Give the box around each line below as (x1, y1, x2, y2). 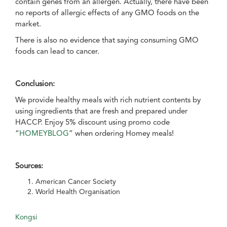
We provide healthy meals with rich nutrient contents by (15, 95, 201, 104)
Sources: (15, 161, 43, 170)
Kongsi (15, 212, 37, 221)
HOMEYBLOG (19, 128, 69, 138)
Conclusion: (15, 79, 55, 88)
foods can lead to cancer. (15, 46, 99, 56)
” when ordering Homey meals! (69, 128, 174, 138)
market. (15, 19, 41, 28)
